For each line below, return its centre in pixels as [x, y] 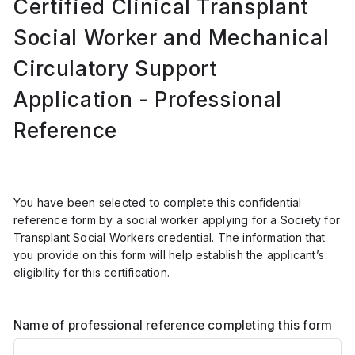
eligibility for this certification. [95, 272]
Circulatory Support [115, 68]
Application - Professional [148, 99]
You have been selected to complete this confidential [158, 202]
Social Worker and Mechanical [172, 37]
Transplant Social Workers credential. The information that [170, 237]
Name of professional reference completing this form [173, 326]
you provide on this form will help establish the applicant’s [169, 254]
